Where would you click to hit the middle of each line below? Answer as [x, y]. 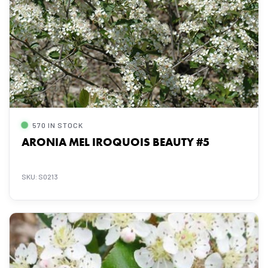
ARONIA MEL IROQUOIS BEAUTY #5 [115, 142]
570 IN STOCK [58, 125]
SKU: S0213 [40, 176]
